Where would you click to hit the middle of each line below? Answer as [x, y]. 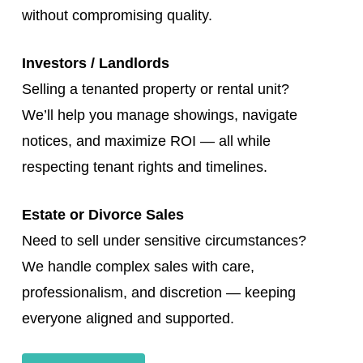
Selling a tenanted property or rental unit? [155, 90]
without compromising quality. [117, 16]
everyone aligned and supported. [128, 319]
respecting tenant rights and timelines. [144, 167]
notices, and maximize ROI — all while [146, 141]
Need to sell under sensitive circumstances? [164, 241]
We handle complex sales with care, [138, 267]
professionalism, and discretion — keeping [158, 293]
